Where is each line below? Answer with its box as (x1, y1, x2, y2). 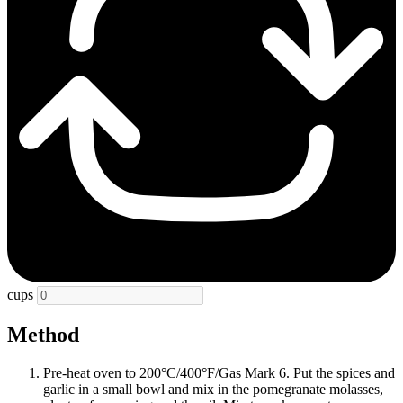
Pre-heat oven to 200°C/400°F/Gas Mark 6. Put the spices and (43, 364, 395, 381)
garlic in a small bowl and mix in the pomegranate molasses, (43, 381, 383, 397)
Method (7, 322, 79, 346)
